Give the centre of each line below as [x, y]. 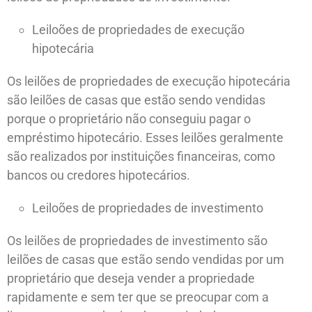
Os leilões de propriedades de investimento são [137, 240]
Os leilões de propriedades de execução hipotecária [149, 81]
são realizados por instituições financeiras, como [141, 156]
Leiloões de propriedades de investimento [148, 208]
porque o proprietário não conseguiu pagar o [129, 118]
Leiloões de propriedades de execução [138, 29]
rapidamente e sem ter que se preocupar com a [138, 297]
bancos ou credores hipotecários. [99, 175]
